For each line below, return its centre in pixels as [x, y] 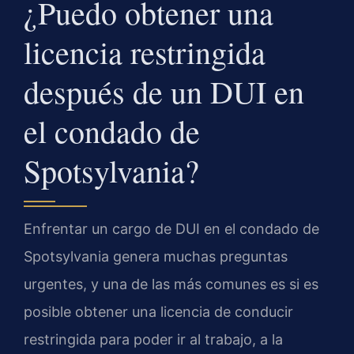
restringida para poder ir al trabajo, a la [153, 340]
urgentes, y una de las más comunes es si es [171, 284]
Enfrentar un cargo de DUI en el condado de [171, 229]
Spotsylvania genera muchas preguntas [156, 257]
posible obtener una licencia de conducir [158, 312]
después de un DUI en [164, 92]
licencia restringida [145, 52]
